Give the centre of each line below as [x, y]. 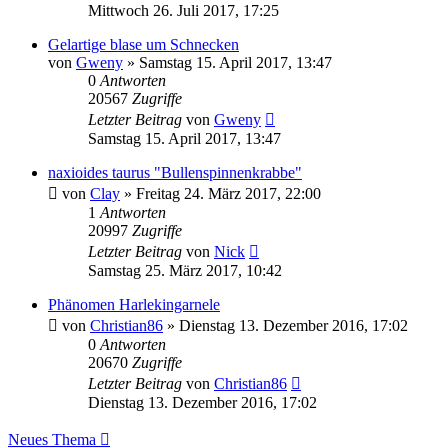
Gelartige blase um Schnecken [143, 44]
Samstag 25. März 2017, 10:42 [185, 270]
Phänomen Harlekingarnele [134, 304]
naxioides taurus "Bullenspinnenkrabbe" [175, 172]
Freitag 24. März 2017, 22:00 [228, 193]
